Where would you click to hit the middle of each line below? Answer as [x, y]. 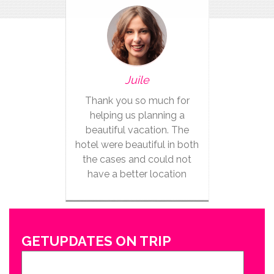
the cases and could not [137, 159]
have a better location [137, 174]
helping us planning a [137, 115]
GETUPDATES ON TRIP [96, 241]
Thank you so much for [137, 101]
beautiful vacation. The [137, 130]
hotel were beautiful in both [137, 145]
